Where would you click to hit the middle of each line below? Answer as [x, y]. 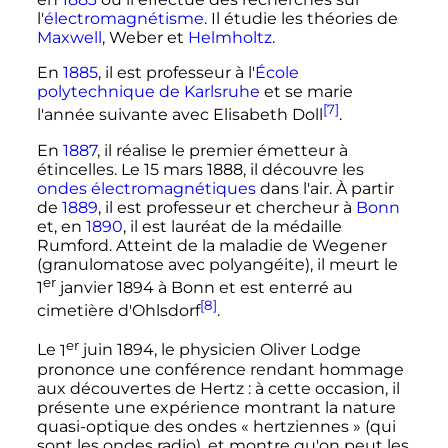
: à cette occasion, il [323, 388]
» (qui [374, 426]
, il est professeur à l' [176, 73]
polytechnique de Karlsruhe [148, 92]
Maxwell [69, 38]
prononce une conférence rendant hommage [220, 369]
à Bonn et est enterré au [253, 288]
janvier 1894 [104, 288]
